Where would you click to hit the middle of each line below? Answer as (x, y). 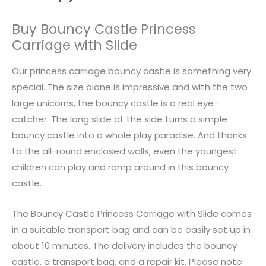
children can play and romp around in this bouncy (120, 167)
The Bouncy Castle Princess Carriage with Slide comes (132, 213)
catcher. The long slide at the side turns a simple (120, 119)
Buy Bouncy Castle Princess (104, 29)
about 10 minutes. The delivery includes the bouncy (124, 245)
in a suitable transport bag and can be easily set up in (131, 229)
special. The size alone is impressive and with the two (130, 87)
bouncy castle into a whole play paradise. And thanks (129, 135)
